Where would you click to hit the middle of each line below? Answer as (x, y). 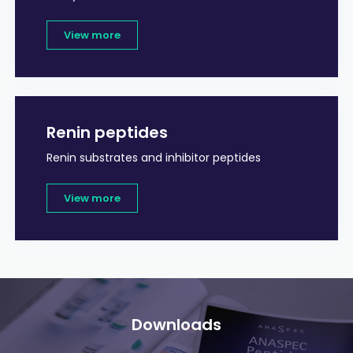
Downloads (176, 325)
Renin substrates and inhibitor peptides (153, 158)
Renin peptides (107, 133)
